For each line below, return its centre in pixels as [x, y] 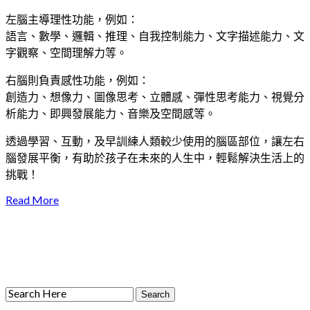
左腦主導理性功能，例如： [72, 19]
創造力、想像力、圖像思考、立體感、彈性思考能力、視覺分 [155, 96]
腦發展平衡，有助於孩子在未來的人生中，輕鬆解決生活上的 [155, 157]
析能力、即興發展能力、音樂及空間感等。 [111, 113]
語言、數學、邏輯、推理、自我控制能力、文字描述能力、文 [155, 35]
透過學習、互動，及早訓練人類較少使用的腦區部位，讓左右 [155, 140]
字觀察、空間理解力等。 [66, 52]
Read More [32, 199]
